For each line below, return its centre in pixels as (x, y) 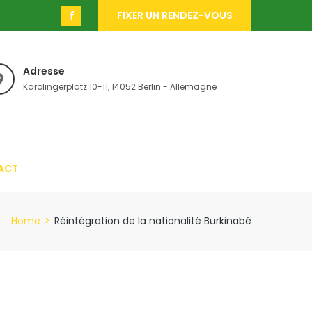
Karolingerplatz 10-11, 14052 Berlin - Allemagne (120, 87)
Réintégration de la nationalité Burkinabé (153, 220)
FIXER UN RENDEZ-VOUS (175, 15)
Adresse (44, 71)
